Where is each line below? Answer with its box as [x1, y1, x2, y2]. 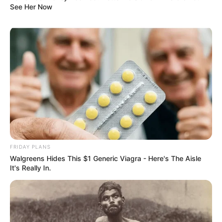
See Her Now [10, 2, 53, 11]
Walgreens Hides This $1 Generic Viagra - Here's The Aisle [10, 154, 201, 163]
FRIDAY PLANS [10, 144, 51, 150]
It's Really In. [10, 164, 51, 172]
